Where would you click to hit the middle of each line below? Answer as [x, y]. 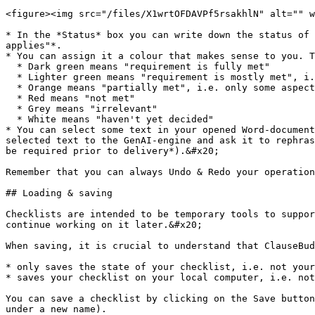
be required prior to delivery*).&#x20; [112, 151]
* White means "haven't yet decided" [11, 119]
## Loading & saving [59, 193]
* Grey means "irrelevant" [11, 109]
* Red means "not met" [11, 98]
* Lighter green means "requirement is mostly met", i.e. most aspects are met [11, 77]
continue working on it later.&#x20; [104, 225]
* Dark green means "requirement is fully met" [11, 66]
